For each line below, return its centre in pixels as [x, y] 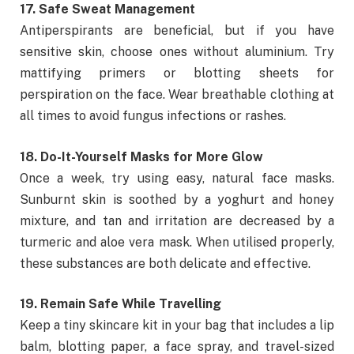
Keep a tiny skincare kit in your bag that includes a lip [177, 326]
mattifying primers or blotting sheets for [177, 73]
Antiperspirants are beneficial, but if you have [177, 31]
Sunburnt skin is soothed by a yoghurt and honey [177, 199]
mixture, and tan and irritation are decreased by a [177, 220]
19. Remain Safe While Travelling [121, 304]
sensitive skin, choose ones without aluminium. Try [177, 52]
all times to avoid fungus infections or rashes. [153, 116]
